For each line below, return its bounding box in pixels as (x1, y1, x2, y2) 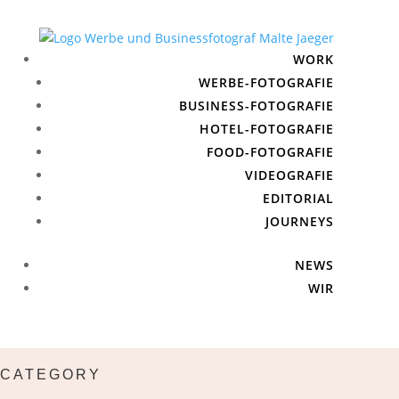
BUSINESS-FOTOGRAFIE (178, 96, 334, 114)
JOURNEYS (265, 212, 334, 230)
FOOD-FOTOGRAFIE (206, 142, 334, 160)
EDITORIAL (262, 189, 334, 207)
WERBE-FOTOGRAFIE (198, 73, 334, 91)
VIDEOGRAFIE (244, 166, 334, 183)
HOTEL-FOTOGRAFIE (199, 119, 334, 137)
